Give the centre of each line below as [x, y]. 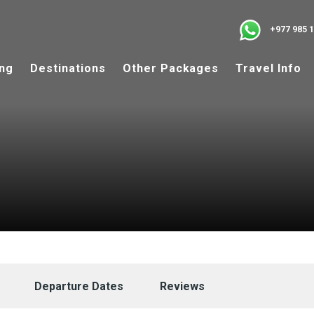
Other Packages [171, 68]
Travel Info [268, 68]
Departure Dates [79, 286]
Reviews [182, 286]
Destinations [68, 68]
